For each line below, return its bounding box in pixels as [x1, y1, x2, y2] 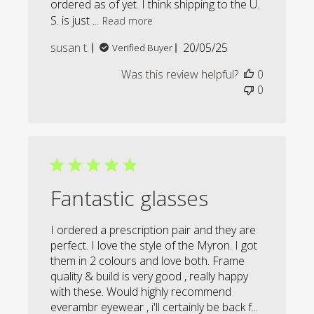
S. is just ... [50, 12, 100, 28]
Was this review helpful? [121, 67, 238, 83]
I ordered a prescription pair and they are [50, 222, 257, 238]
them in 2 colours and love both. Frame [50, 253, 245, 269]
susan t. [50, 40, 90, 56]
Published [205, 39, 254, 55]
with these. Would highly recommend [50, 284, 232, 300]
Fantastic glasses [50, 184, 209, 213]
